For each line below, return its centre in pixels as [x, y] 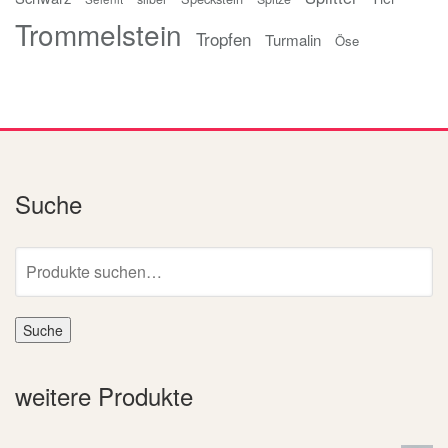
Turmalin [293, 39]
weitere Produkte [104, 395]
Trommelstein [98, 33]
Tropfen [223, 38]
